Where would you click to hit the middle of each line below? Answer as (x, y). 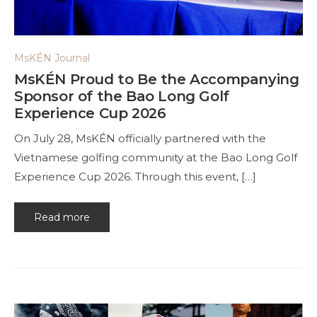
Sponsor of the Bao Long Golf (122, 97)
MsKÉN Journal (52, 58)
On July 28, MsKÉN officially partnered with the (140, 139)
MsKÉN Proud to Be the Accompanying (157, 80)
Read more (62, 217)
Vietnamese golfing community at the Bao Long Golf (156, 158)
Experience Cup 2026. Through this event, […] (135, 177)
